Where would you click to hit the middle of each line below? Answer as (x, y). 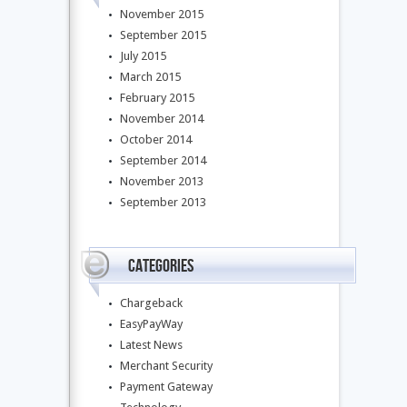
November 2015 (161, 14)
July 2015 (143, 56)
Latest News (151, 345)
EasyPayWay (151, 324)
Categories (160, 266)
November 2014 (161, 119)
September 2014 (163, 160)
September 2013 (163, 202)
